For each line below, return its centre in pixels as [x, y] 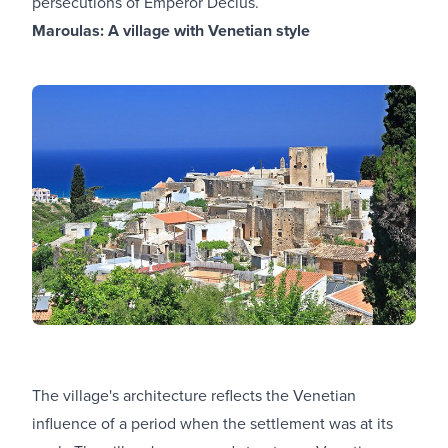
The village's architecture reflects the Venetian [194, 394]
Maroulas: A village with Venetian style [171, 30]
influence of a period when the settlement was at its [212, 422]
